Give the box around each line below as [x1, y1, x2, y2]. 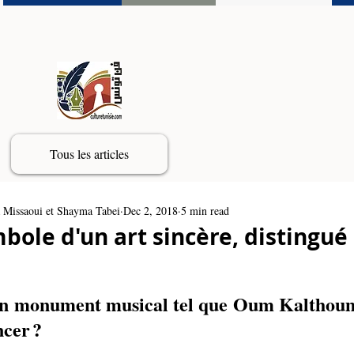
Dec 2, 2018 [123, 202, 178, 218]
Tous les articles [50, 145, 129, 162]
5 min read [181, 202, 229, 218]
